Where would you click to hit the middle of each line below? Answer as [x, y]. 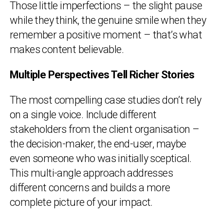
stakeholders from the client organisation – [105, 129]
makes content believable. [67, 49]
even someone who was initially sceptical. [101, 158]
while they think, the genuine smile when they [108, 20]
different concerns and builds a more [90, 188]
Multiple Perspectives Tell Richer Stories [102, 75]
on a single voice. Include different [83, 115]
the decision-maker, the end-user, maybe [98, 144]
